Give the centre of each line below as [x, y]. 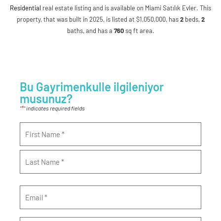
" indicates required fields [54, 108]
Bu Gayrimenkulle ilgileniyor [92, 87]
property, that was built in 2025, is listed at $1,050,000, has [98, 19]
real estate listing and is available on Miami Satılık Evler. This [126, 8]
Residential [25, 8]
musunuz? [46, 99]
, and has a [98, 31]
